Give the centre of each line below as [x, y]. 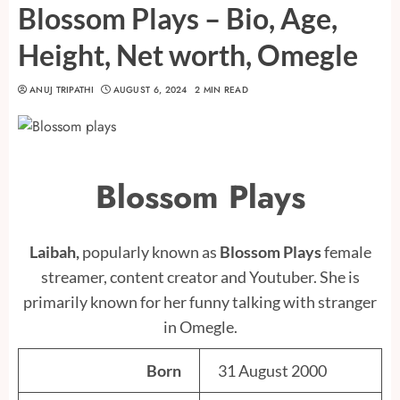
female [347, 252]
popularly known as [150, 252]
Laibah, [55, 252]
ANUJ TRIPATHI [62, 89]
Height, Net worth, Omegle [188, 54]
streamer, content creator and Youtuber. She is [200, 277]
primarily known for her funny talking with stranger [200, 302]
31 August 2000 [272, 371]
